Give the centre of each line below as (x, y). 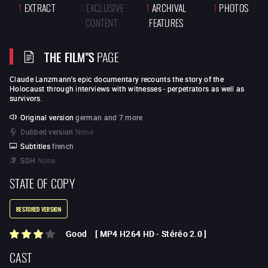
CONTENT (102, 22)
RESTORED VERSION (39, 209)
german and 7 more (109, 117)
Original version (47, 117)
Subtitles (36, 146)
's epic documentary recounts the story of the (147, 79)
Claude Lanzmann (40, 79)
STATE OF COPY (42, 182)
